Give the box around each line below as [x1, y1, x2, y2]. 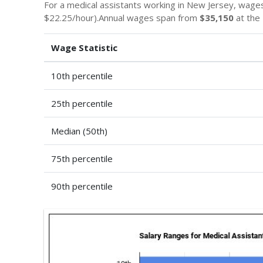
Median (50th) [51, 125, 107, 137]
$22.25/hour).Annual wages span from [44, 12, 200, 23]
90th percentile [51, 180, 113, 192]
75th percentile [51, 153, 113, 164]
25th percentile [51, 97, 113, 109]
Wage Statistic [51, 42, 117, 53]
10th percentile [51, 70, 113, 82]
